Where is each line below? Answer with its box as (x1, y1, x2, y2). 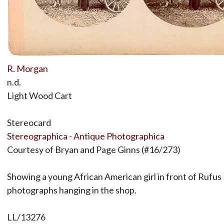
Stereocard (6, 116, 51, 128)
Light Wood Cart (6, 89, 72, 101)
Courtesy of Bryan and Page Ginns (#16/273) (6, 143, 180, 155)
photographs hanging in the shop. (6, 184, 136, 195)
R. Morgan (6, 62, 48, 74)
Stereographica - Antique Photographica (6, 130, 164, 141)
